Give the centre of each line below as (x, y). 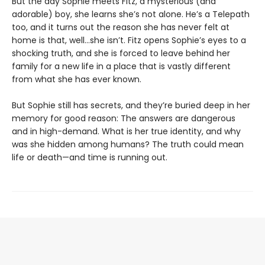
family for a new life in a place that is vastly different (121, 66)
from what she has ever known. (77, 79)
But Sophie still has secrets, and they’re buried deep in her (131, 105)
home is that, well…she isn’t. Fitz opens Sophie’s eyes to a (129, 40)
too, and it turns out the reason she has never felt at (121, 27)
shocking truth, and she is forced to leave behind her (121, 53)
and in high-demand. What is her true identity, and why (126, 131)
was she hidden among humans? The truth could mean (128, 144)
